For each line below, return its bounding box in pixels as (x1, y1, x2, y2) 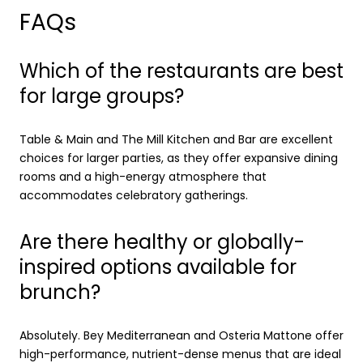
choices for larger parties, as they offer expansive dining (19, 150, 338, 167)
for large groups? (19, 83, 184, 110)
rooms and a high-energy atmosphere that (19, 169, 267, 186)
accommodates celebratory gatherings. (19, 187, 248, 204)
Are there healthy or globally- (19, 228, 305, 256)
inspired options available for (19, 254, 297, 281)
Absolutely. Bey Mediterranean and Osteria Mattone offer (19, 327, 344, 344)
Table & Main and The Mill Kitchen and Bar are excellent (19, 131, 333, 148)
